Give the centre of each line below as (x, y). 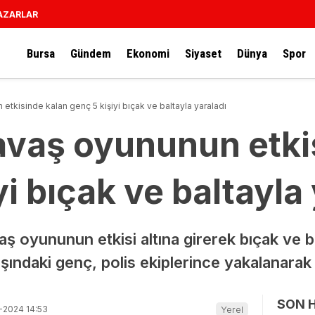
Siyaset (203, 53)
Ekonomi (148, 53)
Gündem (91, 53)
